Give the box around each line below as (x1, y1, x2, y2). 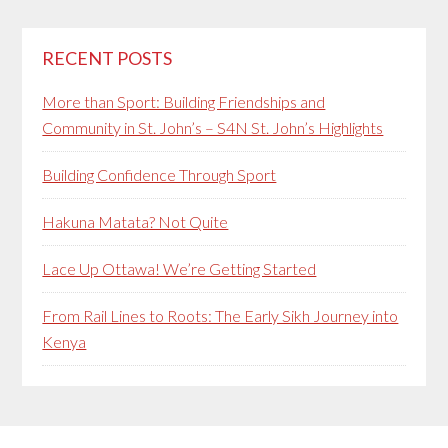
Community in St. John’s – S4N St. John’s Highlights (42, 118, 384, 137)
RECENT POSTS (42, 47, 173, 69)
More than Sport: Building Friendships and (42, 92, 326, 111)
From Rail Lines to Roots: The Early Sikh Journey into (42, 306, 399, 325)
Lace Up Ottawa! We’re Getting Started (42, 259, 317, 278)
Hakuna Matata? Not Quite (42, 212, 229, 231)
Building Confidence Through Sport (42, 165, 277, 184)
